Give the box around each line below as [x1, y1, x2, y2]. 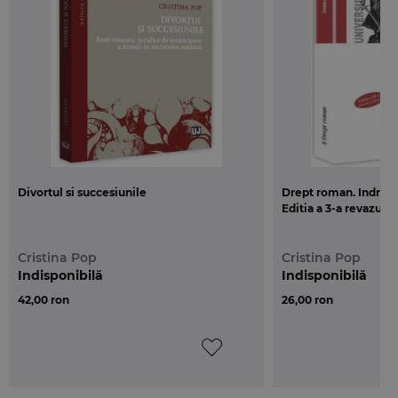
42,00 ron [18, 293, 69, 307]
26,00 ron [282, 293, 333, 307]
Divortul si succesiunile [18, 186, 147, 200]
